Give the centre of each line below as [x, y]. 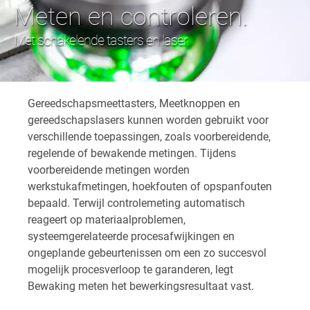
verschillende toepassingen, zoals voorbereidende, [149, 136]
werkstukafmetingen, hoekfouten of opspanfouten [150, 186]
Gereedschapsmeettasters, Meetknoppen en [134, 103]
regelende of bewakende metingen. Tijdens [132, 153]
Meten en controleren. [131, 16]
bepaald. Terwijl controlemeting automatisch [136, 203]
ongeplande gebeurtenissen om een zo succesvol [147, 253]
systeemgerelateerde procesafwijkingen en [131, 236]
